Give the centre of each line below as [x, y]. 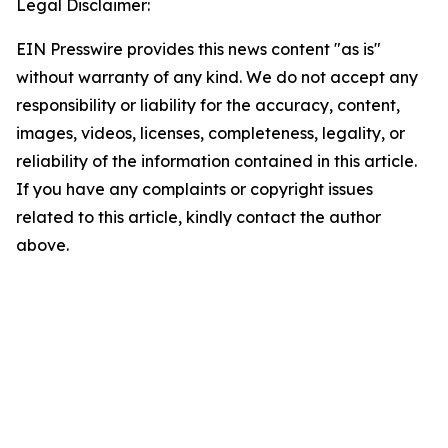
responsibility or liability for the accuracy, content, [208, 105]
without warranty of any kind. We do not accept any [217, 77]
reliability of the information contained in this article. [216, 161]
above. [42, 245]
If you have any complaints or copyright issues [194, 189]
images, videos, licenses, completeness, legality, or [210, 133]
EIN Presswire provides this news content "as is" [198, 49]
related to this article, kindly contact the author [198, 217]
